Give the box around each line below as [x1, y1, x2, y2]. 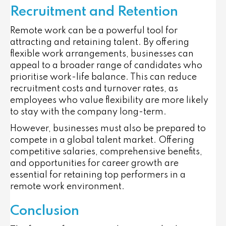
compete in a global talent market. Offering [10, 135, 194, 145]
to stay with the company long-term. [10, 107, 166, 117]
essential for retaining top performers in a [10, 170, 186, 180]
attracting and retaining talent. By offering [10, 37, 189, 47]
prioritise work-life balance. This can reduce [10, 72, 197, 82]
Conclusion [10, 204, 79, 218]
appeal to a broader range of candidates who [10, 61, 202, 70]
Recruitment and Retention [10, 5, 178, 19]
